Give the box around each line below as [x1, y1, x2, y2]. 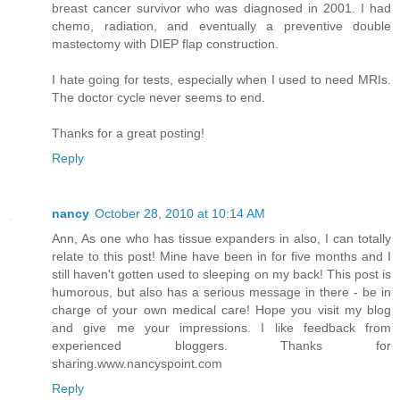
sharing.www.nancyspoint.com [52, 356, 222, 371]
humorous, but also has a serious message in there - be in [52, 285, 391, 300]
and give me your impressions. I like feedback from [52, 321, 391, 336]
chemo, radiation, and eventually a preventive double [52, 19, 391, 34]
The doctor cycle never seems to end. [52, 90, 265, 105]
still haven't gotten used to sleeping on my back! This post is [52, 267, 391, 282]
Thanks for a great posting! [52, 126, 204, 141]
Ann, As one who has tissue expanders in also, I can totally [52, 231, 391, 246]
